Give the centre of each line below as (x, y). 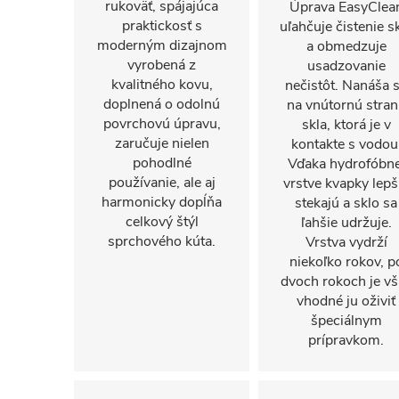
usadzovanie (346, 66)
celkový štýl (162, 222)
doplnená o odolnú (162, 104)
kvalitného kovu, (162, 85)
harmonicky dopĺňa (162, 202)
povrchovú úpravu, (162, 124)
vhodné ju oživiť (346, 301)
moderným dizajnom (162, 45)
